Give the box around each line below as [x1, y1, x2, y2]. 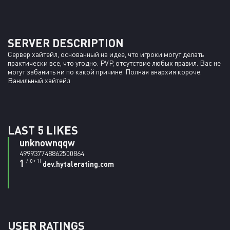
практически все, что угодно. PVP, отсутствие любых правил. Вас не [8, 59, 222, 67]
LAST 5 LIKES [8, 123, 78, 137]
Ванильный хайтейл [8, 76, 70, 85]
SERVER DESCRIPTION [8, 36, 124, 50]
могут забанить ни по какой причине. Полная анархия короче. [8, 67, 203, 76]
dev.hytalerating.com [43, 160, 114, 168]
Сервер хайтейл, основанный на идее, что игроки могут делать [8, 50, 205, 59]
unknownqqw [20, 137, 75, 148]
